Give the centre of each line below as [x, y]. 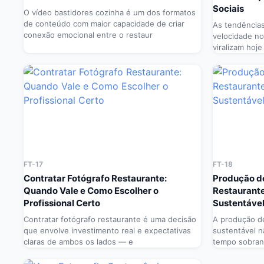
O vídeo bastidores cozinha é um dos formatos [110, 13]
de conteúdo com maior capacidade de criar [104, 24]
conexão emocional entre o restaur [88, 35]
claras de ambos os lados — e [78, 242]
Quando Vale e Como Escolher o [91, 191]
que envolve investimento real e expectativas [107, 231]
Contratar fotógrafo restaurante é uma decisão [110, 220]
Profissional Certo [62, 203]
